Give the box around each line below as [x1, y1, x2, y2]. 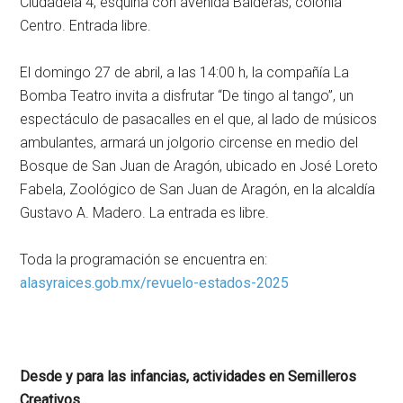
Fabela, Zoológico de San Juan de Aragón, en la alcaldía [20, 181, 376, 199]
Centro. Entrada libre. [20, 17, 152, 35]
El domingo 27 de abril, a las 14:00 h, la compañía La [20, 64, 350, 82]
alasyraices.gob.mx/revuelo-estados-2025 [20, 274, 290, 292]
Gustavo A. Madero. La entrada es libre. [20, 204, 270, 222]
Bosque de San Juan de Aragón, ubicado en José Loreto [20, 157, 379, 175]
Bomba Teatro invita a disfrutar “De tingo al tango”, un [20, 87, 354, 105]
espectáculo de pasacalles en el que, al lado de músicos [20, 111, 378, 129]
